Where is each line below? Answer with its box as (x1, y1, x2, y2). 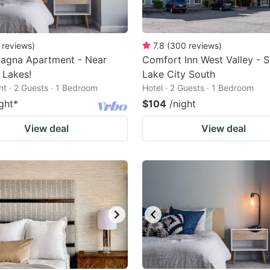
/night (169, 98, 196, 110)
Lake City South (142, 68, 215, 80)
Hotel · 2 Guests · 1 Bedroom (142, 83, 254, 93)
